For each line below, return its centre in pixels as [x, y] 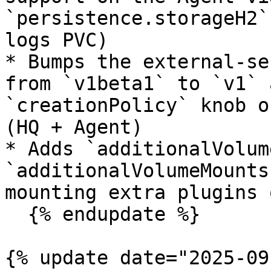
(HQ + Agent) [74, 127]
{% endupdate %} [16, 214]
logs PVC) [57, 40]
